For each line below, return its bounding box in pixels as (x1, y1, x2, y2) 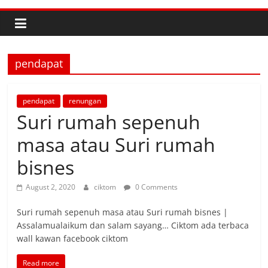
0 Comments (133, 182, 178, 192)
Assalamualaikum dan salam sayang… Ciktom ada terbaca (17, 220, 249, 231)
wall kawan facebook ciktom (17, 233, 129, 244)
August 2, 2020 (26, 182, 76, 192)
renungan (69, 96, 102, 106)
